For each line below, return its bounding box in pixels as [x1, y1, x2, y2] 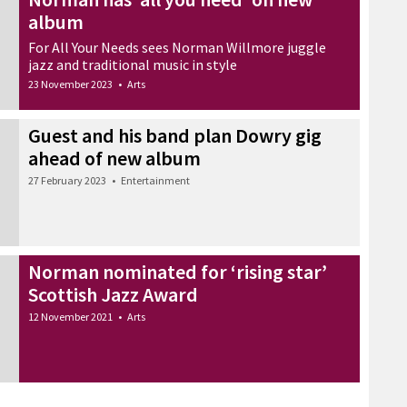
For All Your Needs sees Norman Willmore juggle [28, 38, 326, 56]
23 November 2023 [28, 77, 113, 91]
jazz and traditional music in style [28, 55, 237, 74]
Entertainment [121, 173, 190, 187]
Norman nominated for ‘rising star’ [28, 258, 327, 284]
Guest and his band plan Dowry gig [28, 122, 322, 148]
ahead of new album [28, 144, 201, 171]
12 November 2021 [28, 309, 113, 323]
